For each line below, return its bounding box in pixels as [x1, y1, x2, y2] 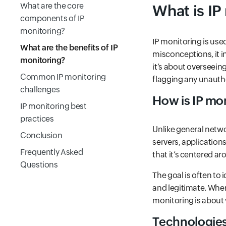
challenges [20, 85, 60, 94]
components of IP [20, 14, 85, 23]
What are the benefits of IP [20, 43, 118, 52]
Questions [20, 160, 58, 169]
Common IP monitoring [20, 72, 106, 82]
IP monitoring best [20, 101, 87, 111]
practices [20, 114, 54, 124]
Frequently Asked [20, 147, 83, 157]
